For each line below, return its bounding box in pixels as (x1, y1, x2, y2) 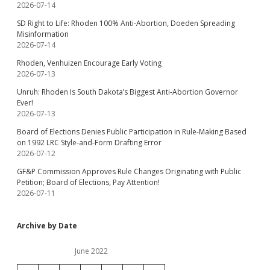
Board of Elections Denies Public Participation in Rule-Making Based (17, 127, 246, 137)
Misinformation (17, 29, 69, 39)
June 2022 (74, 246, 108, 256)
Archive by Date (17, 221, 77, 231)
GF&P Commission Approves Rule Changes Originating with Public (17, 166, 241, 177)
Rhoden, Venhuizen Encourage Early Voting (17, 58, 162, 68)
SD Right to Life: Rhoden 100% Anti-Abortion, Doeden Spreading (17, 18, 235, 28)
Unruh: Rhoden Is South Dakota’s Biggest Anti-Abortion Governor (17, 87, 238, 97)
